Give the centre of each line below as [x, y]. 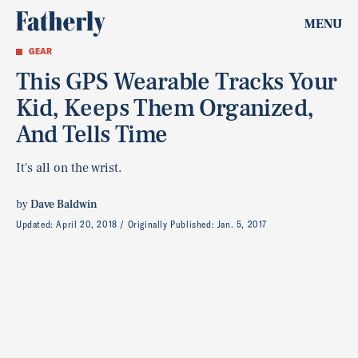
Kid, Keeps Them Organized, [165, 108]
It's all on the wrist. [69, 168]
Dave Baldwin [64, 205]
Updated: [36, 224]
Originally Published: [172, 224]
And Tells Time [92, 135]
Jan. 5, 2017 [242, 224]
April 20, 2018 [87, 224]
